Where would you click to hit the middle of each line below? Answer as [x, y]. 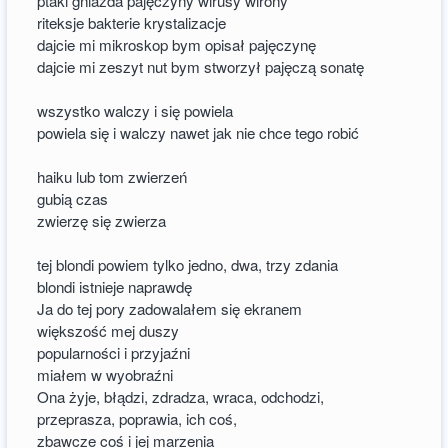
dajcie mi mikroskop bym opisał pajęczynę [177, 44]
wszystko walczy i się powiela [135, 110]
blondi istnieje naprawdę [115, 286]
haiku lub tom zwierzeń [112, 176]
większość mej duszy [108, 330]
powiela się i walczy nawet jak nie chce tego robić [198, 132]
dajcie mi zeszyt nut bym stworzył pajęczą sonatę [201, 66]
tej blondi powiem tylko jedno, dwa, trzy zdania [188, 264]
